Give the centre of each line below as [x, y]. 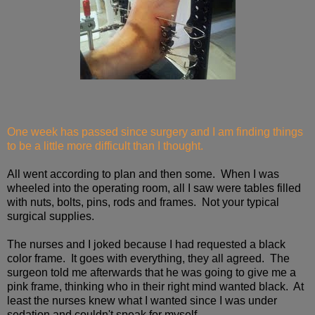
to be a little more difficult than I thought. [105, 146]
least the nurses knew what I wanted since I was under [142, 300]
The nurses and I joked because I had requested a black [146, 244]
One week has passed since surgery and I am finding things [155, 131]
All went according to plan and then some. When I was [143, 174]
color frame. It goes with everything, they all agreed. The [148, 258]
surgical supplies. [51, 216]
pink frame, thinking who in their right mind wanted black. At [155, 286]
